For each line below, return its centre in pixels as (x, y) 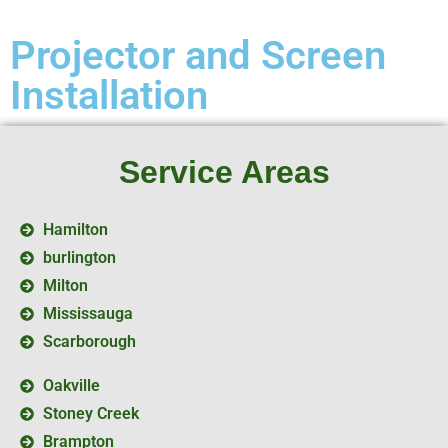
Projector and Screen (198, 55)
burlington (79, 257)
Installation (109, 95)
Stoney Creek (90, 413)
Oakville (71, 385)
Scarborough (89, 341)
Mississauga (87, 313)
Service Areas (224, 171)
